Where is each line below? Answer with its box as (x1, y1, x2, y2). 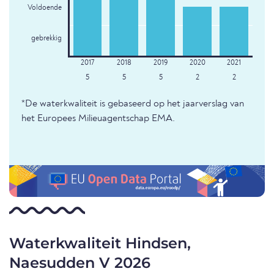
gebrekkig (31, 35, 62, 43)
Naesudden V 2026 (9, 254, 150, 272)
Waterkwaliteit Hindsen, (9, 234, 191, 253)
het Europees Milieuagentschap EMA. (21, 114, 175, 124)
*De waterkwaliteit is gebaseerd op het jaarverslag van (21, 99, 244, 109)
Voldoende (27, 4, 62, 12)
